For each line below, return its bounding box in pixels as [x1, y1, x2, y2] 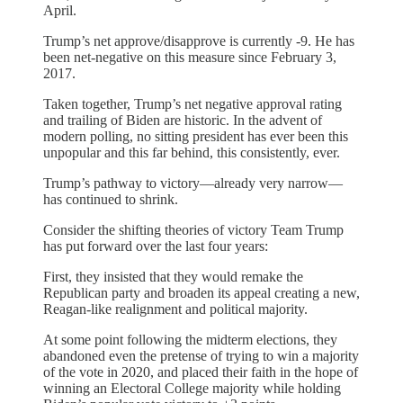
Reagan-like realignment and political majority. [43, 301, 308, 318]
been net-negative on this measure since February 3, [43, 49, 336, 66]
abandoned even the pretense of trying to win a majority [43, 348, 359, 364]
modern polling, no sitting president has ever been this [43, 129, 348, 145]
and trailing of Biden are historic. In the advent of [43, 112, 322, 129]
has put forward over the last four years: [43, 238, 268, 255]
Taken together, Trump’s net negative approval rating [43, 96, 342, 112]
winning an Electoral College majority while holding [43, 381, 341, 397]
